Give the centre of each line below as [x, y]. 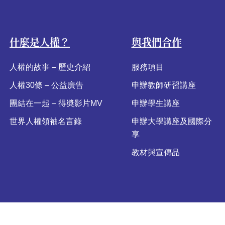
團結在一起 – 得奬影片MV [56, 103]
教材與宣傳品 [155, 152]
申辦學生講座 [155, 103]
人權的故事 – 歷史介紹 [50, 67]
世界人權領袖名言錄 [46, 121]
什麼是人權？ [40, 42]
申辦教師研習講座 [163, 85]
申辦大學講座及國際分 [172, 121]
